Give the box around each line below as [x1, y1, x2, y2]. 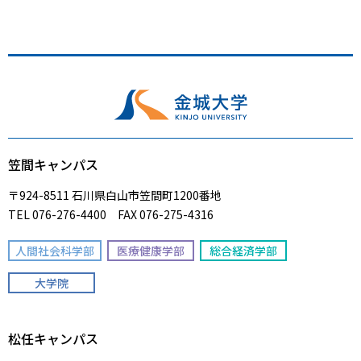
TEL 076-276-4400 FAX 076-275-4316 [8, 206, 214, 223]
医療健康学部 [117, 243, 185, 259]
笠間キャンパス [8, 155, 98, 175]
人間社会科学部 [15, 243, 94, 259]
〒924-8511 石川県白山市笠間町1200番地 [8, 187, 222, 204]
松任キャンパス [8, 329, 98, 349]
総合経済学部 [210, 243, 277, 259]
